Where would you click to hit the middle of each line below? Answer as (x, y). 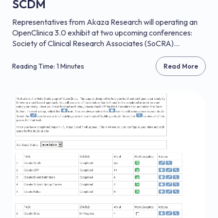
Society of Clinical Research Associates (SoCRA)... (96, 43)
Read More (181, 66)
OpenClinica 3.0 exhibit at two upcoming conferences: (102, 33)
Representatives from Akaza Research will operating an (105, 22)
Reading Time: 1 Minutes (48, 66)
